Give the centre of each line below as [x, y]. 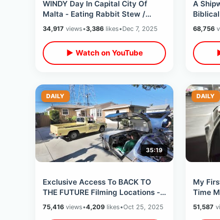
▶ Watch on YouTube [104, 53]
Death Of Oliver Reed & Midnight [102, 25]
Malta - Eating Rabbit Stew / [94, 14]
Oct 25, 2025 [143, 207]
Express [57, 35]
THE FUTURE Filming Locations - [101, 192]
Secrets [57, 213]
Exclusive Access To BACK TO [97, 182]
